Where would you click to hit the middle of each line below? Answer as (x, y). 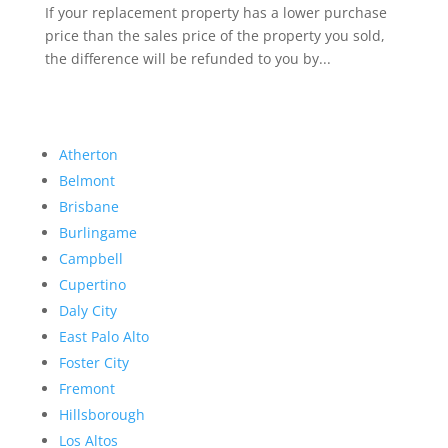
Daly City (87, 311)
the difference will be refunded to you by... (187, 59)
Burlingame (97, 233)
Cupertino (92, 285)
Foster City (93, 363)
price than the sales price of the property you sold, (214, 36)
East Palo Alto (103, 337)
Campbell (90, 259)
